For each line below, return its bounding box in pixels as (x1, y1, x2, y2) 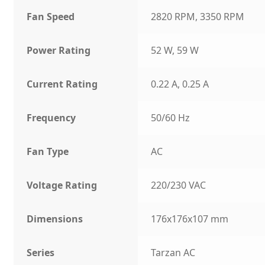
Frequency (27, 111, 76, 125)
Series (27, 246, 55, 260)
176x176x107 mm (151, 212, 229, 226)
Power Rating (27, 44, 91, 57)
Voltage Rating (27, 179, 98, 192)
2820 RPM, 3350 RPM (151, 10, 245, 24)
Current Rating (27, 77, 98, 91)
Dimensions (27, 212, 83, 226)
